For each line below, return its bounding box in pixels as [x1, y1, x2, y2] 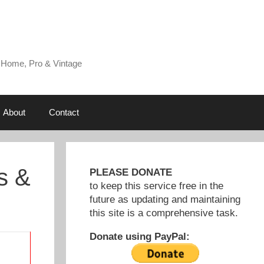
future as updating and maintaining [90, 194, 240, 206]
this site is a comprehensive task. [90, 207, 238, 219]
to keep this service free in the [90, 180, 223, 192]
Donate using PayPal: [90, 231, 190, 243]
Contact [48, 107, 79, 118]
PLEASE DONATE [90, 167, 172, 179]
